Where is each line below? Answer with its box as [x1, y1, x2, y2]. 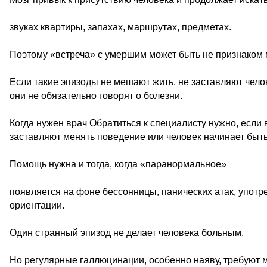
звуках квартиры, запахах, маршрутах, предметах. [10, 22, 231, 32]
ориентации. [10, 200, 64, 210]
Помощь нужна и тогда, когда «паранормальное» [10, 159, 226, 169]
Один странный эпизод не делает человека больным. [10, 228, 244, 238]
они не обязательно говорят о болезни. [10, 91, 182, 101]
